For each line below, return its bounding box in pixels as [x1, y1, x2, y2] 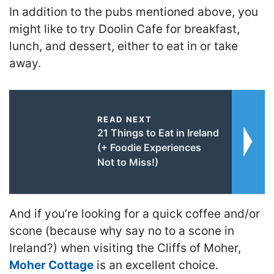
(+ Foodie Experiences [97, 141, 201, 154]
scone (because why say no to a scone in [9, 223, 234, 238]
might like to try [9, 22, 98, 37]
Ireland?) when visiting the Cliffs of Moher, [9, 240, 241, 255]
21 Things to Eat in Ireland [97, 126, 219, 139]
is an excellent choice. [94, 257, 218, 272]
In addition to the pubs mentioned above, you [9, 5, 258, 20]
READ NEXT [97, 114, 152, 124]
